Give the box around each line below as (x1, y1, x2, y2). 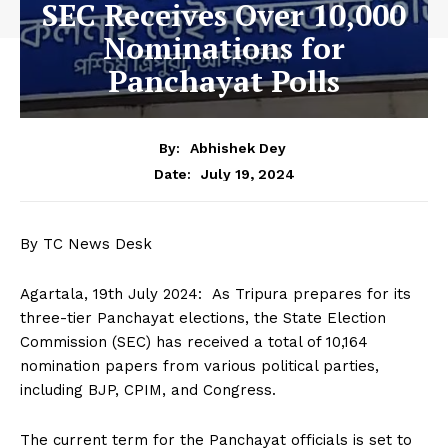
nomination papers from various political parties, (20, 356, 379, 375)
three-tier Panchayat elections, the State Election (20, 308, 386, 327)
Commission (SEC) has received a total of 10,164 (20, 332, 368, 351)
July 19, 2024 (200, 165, 295, 182)
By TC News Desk (20, 234, 152, 253)
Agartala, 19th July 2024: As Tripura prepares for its (20, 284, 411, 303)
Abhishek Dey (190, 139, 286, 156)
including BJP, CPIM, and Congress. (20, 380, 276, 399)
